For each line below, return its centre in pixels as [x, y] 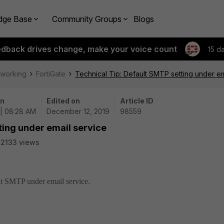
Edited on [63, 101]
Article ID [137, 101]
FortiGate [51, 74]
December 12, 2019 [78, 111]
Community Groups [87, 19]
